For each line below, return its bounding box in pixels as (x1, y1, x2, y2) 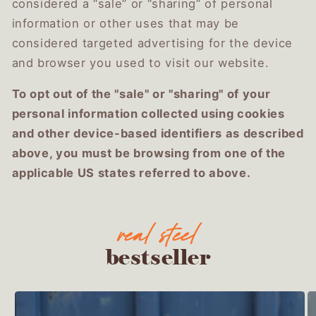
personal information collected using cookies (11, 107, 285, 121)
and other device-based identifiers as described (11, 126, 304, 141)
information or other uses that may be (11, 16, 239, 30)
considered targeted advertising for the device (11, 35, 293, 50)
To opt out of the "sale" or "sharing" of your (11, 87, 271, 102)
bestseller (105, 243, 211, 270)
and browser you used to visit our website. (11, 55, 269, 70)
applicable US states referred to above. (11, 166, 251, 181)
